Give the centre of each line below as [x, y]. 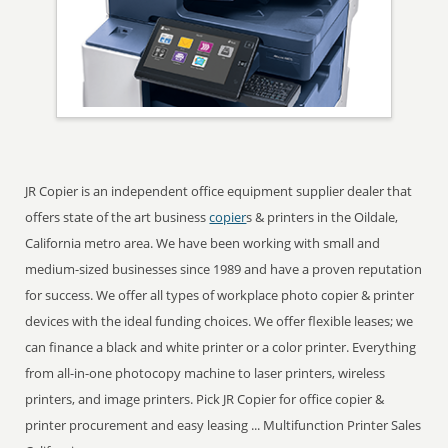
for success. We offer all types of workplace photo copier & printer [220, 295]
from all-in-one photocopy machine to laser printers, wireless [205, 373]
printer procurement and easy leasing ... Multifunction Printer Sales [223, 425]
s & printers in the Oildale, [322, 217]
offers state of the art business [117, 217]
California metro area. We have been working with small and [203, 243]
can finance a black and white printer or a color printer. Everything [221, 347]
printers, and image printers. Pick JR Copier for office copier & [205, 399]
